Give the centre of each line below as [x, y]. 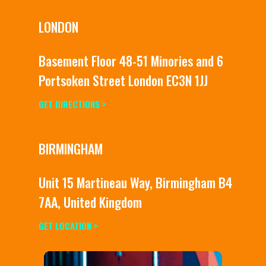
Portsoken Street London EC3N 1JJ [123, 80]
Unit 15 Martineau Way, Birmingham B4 [135, 182]
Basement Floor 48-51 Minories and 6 [131, 61]
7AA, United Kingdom [90, 202]
